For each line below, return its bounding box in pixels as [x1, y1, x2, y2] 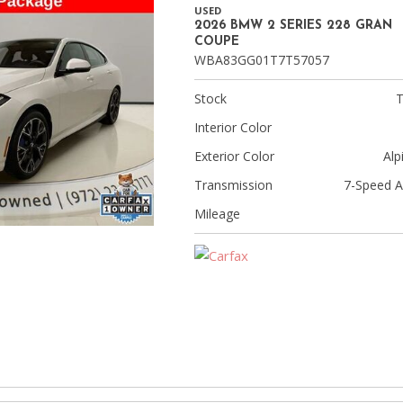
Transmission [194, 176, 273, 194]
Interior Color [194, 119, 272, 137]
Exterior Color [194, 148, 274, 166]
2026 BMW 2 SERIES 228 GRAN [194, 19, 392, 33]
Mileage [194, 205, 240, 223]
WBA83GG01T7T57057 [194, 51, 329, 69]
